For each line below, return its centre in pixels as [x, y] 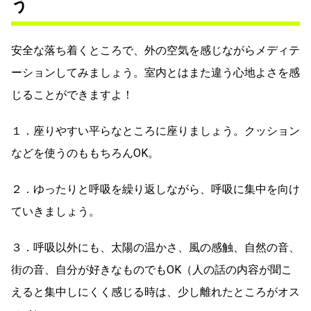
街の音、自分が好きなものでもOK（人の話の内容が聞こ [152, 269]
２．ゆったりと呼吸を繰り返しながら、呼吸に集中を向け [155, 189]
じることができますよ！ [72, 94]
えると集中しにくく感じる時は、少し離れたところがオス [155, 292]
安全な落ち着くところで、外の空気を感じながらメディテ [155, 50]
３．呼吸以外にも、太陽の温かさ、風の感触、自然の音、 [155, 247]
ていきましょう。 [56, 211]
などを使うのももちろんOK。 [85, 153]
